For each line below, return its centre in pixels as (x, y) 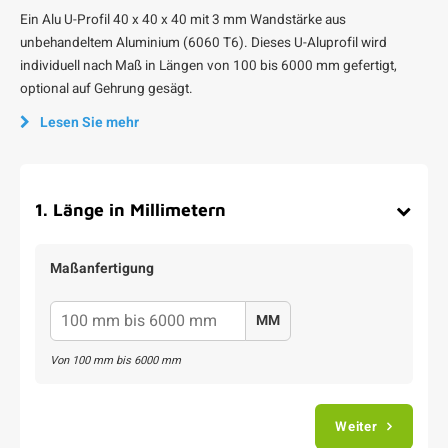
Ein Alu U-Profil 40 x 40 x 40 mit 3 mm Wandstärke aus (183, 20)
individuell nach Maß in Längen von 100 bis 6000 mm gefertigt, (208, 66)
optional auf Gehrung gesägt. (106, 89)
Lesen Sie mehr (89, 122)
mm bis (112, 360)
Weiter (356, 426)
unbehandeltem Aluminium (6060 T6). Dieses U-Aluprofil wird (203, 43)
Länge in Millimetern (139, 209)
